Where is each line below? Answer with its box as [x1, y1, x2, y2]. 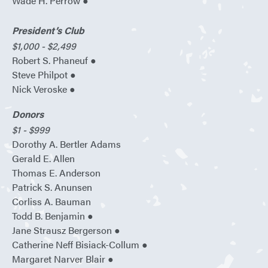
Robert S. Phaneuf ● [12, 53, 96, 68]
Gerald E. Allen [12, 151, 75, 166]
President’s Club [12, 23, 84, 38]
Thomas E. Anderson [12, 166, 100, 180]
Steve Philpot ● [12, 68, 76, 82]
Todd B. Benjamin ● [12, 209, 93, 223]
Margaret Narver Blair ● [12, 252, 114, 266]
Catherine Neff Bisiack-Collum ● [12, 237, 148, 252]
